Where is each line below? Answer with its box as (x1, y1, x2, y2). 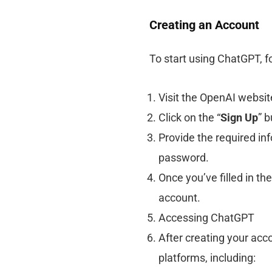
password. (158, 151, 209, 164)
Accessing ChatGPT (158, 211, 254, 224)
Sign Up (220, 110, 258, 124)
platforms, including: (158, 251, 256, 264)
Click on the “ (158, 110, 220, 124)
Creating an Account (149, 17, 259, 32)
